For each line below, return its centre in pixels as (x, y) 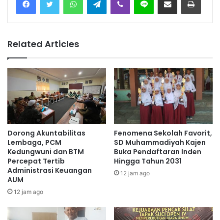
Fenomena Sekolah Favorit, (163, 133)
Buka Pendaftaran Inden (158, 151)
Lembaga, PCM (34, 142)
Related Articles (43, 44)
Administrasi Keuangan (50, 170)
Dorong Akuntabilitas (46, 133)
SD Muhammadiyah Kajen (160, 142)
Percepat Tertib (36, 161)
